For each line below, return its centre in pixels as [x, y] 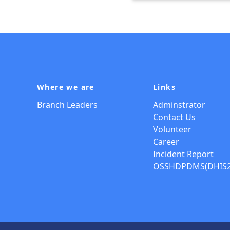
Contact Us [174, 117]
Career [166, 141]
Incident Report [183, 154]
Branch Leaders [67, 104]
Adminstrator [179, 104]
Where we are [66, 87]
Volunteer [172, 129]
